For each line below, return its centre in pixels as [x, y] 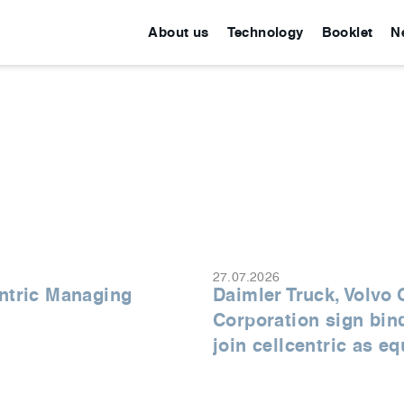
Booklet [347, 32]
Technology [265, 32]
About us [179, 32]
